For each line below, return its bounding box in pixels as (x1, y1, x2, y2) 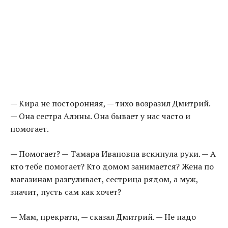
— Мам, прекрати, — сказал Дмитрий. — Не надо (10, 211, 196, 223)
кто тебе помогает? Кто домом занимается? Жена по (10, 161, 214, 173)
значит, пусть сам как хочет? (10, 186, 121, 198)
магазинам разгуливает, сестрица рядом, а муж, (10, 174, 198, 185)
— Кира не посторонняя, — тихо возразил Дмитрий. (10, 98, 210, 109)
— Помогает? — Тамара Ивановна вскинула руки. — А (10, 148, 216, 160)
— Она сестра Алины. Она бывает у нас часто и (10, 110, 190, 122)
